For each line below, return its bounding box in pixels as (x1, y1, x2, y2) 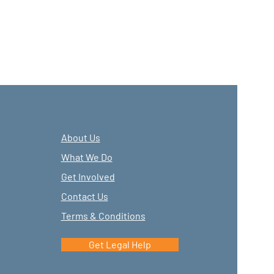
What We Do (61, 151, 113, 163)
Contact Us (61, 190, 108, 202)
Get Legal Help (88, 239, 151, 251)
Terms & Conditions (61, 210, 146, 222)
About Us (61, 131, 100, 144)
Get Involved (61, 171, 115, 183)
